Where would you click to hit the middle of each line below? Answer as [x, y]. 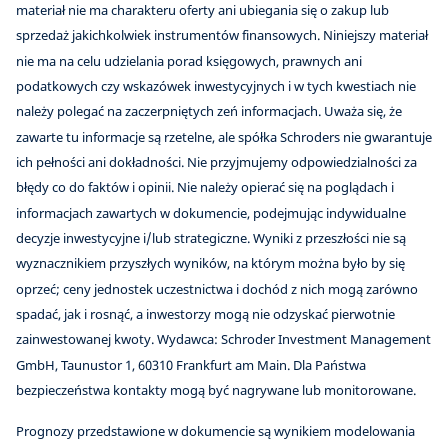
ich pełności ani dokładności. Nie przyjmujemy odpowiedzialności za [216, 161]
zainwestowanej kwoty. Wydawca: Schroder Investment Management [223, 339]
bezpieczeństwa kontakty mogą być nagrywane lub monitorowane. [216, 389]
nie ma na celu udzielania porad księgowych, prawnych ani [189, 60]
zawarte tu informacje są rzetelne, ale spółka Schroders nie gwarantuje [224, 136]
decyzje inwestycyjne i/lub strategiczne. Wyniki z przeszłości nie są [211, 237]
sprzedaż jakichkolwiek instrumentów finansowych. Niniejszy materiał [222, 35]
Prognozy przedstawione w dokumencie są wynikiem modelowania [215, 431]
